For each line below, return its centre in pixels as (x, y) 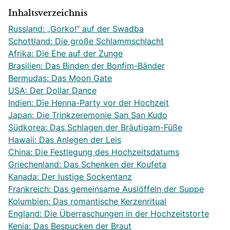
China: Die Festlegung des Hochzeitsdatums (94, 152)
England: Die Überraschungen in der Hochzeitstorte (109, 214)
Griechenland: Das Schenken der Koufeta (87, 164)
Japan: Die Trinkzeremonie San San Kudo (88, 115)
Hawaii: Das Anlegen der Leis (65, 140)
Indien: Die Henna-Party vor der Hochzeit (89, 103)
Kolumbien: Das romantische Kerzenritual (87, 201)
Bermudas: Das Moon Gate (60, 78)
